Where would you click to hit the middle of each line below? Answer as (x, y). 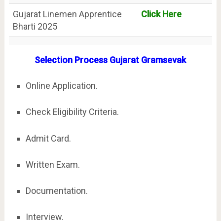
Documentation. (56, 191)
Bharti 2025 (35, 26)
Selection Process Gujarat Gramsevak (110, 60)
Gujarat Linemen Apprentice (67, 14)
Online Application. (61, 86)
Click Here (161, 14)
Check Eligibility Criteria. (72, 112)
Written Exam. (53, 164)
